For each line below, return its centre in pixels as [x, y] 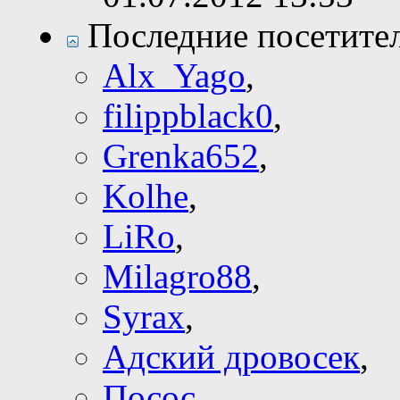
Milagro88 [177, 277]
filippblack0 [188, 116]
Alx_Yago [174, 76]
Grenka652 [181, 156]
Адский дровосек [231, 357]
